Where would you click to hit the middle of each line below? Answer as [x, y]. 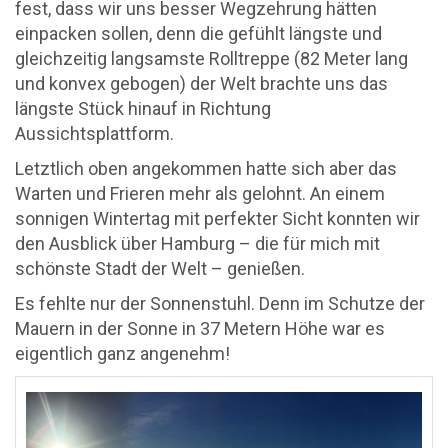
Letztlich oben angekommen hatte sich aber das [206, 168]
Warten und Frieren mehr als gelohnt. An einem [200, 193]
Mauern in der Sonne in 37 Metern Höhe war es [200, 328]
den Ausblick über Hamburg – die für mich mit [197, 243]
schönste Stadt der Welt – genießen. [160, 268]
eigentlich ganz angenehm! [122, 353]
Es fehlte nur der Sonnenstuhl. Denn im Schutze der [220, 303]
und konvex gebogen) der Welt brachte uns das [201, 83]
